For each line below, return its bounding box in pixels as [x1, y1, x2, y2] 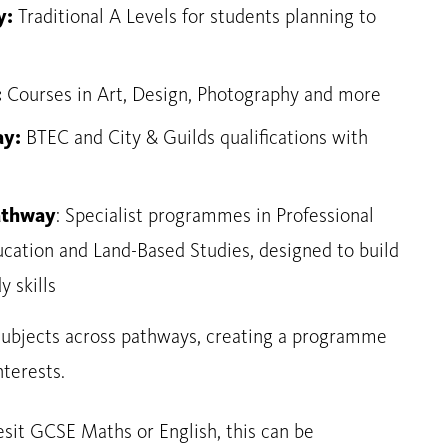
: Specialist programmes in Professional [56, 207, 374, 227]
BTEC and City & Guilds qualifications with [21, 129, 368, 149]
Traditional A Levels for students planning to [13, 8, 376, 28]
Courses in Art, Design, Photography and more [2, 86, 381, 106]
